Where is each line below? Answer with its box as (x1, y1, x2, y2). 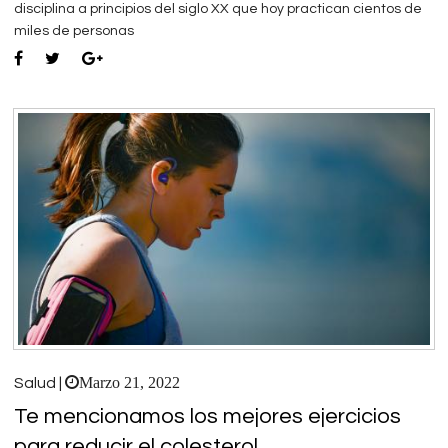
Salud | (14, 374, 65, 391)
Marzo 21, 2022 (79, 373, 180, 390)
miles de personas (14, 23, 134, 38)
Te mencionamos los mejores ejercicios (14, 404, 401, 428)
